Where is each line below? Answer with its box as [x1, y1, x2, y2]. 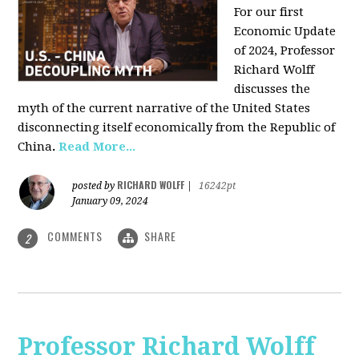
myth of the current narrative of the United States [18, 101, 311, 116]
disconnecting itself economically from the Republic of [18, 120, 336, 135]
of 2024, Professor [234, 43, 336, 58]
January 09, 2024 [72, 196, 149, 208]
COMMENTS [44, 228, 107, 245]
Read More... [58, 139, 136, 155]
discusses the [234, 82, 311, 97]
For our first [234, 5, 305, 20]
